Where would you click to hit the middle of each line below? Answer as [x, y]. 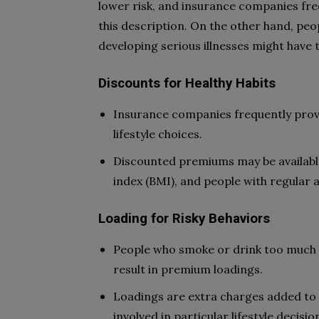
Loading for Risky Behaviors [184, 219]
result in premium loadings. [188, 269]
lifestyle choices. [158, 134]
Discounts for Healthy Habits [187, 83]
